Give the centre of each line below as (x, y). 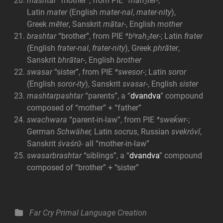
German (42, 131)
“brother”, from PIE (91, 36)
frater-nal (73, 48)
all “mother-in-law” (117, 143)
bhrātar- (71, 60)
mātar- (114, 24)
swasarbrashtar (54, 155)
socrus (126, 131)
